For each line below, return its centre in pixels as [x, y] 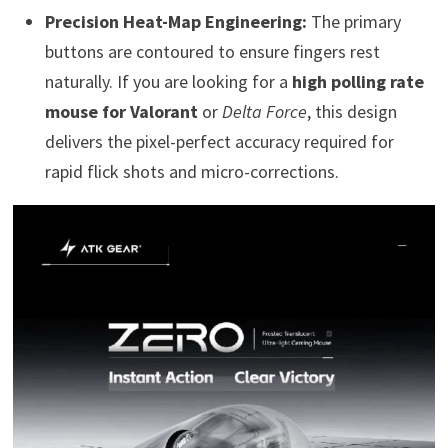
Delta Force [264, 111]
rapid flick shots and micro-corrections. [191, 171]
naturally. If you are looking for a [168, 81]
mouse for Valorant [121, 111]
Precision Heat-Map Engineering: [175, 21]
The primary [353, 21]
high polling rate [357, 81]
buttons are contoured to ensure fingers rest [212, 51]
